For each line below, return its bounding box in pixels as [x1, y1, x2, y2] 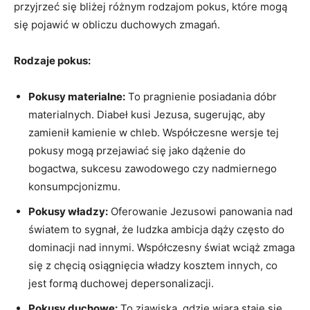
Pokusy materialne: [28, 89, 125, 103]
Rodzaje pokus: [14, 53, 91, 67]
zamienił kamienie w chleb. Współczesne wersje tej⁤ [28, 125, 279, 139]
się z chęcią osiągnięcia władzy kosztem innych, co [28, 258, 277, 272]
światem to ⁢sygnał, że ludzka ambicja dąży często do [28, 222, 284, 236]
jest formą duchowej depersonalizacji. [28, 276, 214, 290]
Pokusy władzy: [28, 204, 108, 218]
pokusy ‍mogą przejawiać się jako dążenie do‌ [28, 143, 246, 157]
